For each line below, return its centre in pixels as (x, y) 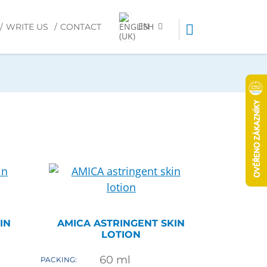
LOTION (121, 235)
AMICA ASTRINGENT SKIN (121, 223)
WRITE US (27, 27)
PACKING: (58, 260)
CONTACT (81, 27)
